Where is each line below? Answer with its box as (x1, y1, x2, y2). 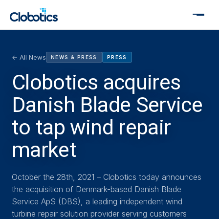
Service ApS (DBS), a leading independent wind (12, 197, 182, 206)
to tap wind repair (12, 115, 171, 140)
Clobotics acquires (12, 70, 181, 95)
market (12, 137, 77, 162)
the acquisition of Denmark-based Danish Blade (12, 184, 181, 194)
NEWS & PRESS (51, 54, 97, 60)
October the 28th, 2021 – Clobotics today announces (12, 172, 201, 182)
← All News (12, 53, 46, 61)
